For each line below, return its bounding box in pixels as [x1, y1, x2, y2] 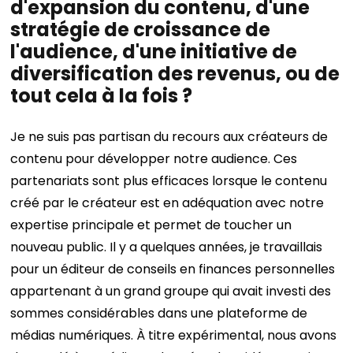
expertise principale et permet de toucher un [10, 216, 292, 234]
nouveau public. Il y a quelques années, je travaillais [10, 238, 323, 256]
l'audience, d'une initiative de [10, 39, 298, 65]
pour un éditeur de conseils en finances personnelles [10, 260, 336, 278]
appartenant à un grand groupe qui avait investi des [10, 282, 332, 300]
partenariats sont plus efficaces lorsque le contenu [10, 172, 328, 190]
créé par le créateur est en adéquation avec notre [10, 194, 325, 212]
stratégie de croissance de [10, 17, 271, 43]
